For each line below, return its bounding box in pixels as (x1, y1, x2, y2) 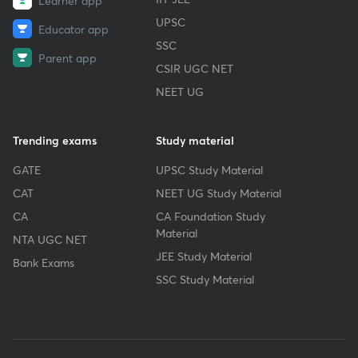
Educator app (38, 21, 109, 37)
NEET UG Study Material (156, 185, 282, 201)
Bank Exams (13, 255, 74, 270)
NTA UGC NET (13, 232, 87, 247)
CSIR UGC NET (156, 61, 234, 76)
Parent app (38, 50, 97, 66)
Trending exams (13, 133, 97, 148)
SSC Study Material (156, 272, 255, 287)
